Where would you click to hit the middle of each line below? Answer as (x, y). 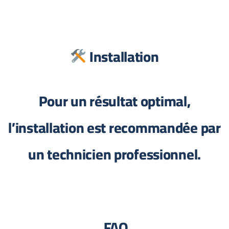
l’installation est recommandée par (118, 128)
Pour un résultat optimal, (118, 101)
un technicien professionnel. (118, 154)
